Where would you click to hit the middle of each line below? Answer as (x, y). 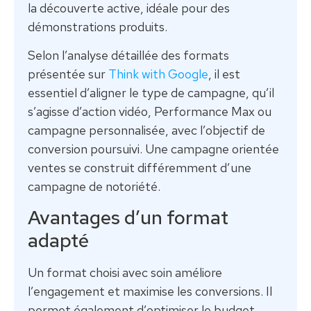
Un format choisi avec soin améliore (125, 272)
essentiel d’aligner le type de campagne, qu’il (151, 93)
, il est (224, 74)
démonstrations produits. (98, 27)
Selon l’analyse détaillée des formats (128, 56)
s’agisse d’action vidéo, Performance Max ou (150, 112)
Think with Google (158, 74)
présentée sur (68, 74)
